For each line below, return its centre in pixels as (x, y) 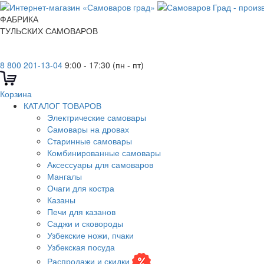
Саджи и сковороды (85, 224)
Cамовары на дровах (88, 129)
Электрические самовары (97, 118)
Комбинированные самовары (104, 153)
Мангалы (65, 176)
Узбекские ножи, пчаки (90, 235)
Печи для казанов (81, 212)
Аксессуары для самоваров (100, 165)
